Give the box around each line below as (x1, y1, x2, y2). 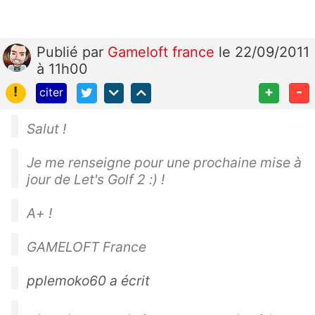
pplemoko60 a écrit (27, 271, 150, 289)
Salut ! (27, 120, 66, 137)
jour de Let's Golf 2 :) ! (27, 170, 165, 188)
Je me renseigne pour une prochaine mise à (27, 153, 302, 171)
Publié (37, 43, 82, 60)
